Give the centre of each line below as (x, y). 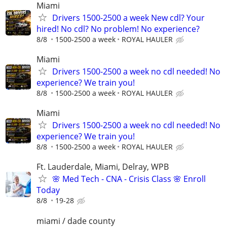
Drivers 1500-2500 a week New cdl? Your (128, 17)
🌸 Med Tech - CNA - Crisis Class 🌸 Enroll (129, 179)
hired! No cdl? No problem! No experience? (118, 29)
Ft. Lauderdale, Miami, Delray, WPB (103, 167)
